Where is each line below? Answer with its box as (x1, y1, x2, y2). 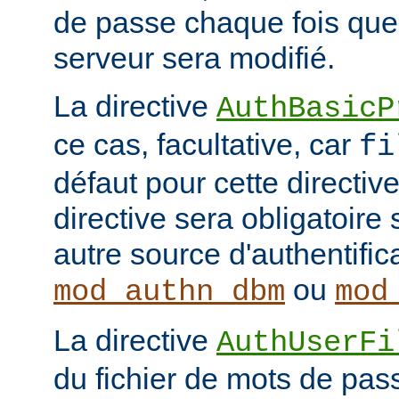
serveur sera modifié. (53, 40, 335, 75)
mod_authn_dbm (53, 274, 285, 309)
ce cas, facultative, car (53, 126, 359, 161)
